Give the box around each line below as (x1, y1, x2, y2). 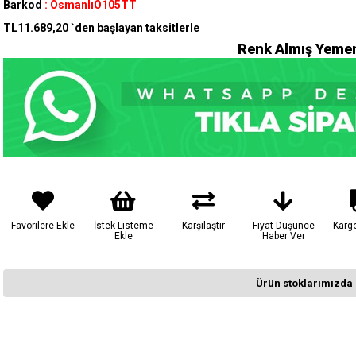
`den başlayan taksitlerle (71, 21, 199, 35)
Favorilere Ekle (11, 220, 75, 232)
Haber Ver (261, 230, 305, 242)
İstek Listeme (93, 220, 153, 232)
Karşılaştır (181, 220, 225, 232)
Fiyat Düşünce (252, 220, 315, 232)
